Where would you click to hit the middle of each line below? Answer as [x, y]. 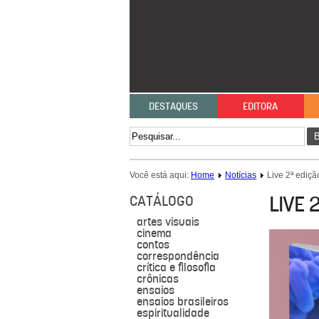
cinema [154, 233]
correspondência [178, 256]
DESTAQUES [173, 106]
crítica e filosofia [176, 267]
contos [153, 245]
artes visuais [168, 222]
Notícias [241, 175]
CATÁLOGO [162, 201]
